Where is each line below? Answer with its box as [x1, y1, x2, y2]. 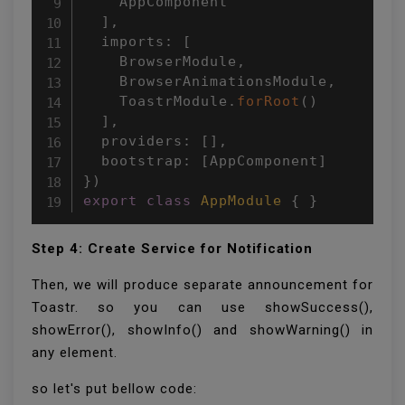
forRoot [237, 92, 300, 109]
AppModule [201, 192, 282, 209]
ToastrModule [83, 92, 228, 109]
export [83, 192, 137, 209]
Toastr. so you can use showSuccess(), [32, 298, 373, 316]
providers [83, 132, 183, 149]
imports [83, 33, 165, 50]
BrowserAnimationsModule [83, 72, 327, 89]
